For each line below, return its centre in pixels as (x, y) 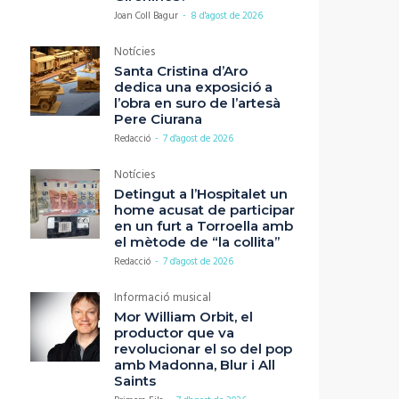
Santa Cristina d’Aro (181, 71)
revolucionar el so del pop (203, 349)
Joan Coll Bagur (146, 16)
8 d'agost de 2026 (227, 16)
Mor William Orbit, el (183, 317)
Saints (135, 381)
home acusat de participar (204, 210)
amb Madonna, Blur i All (195, 365)
